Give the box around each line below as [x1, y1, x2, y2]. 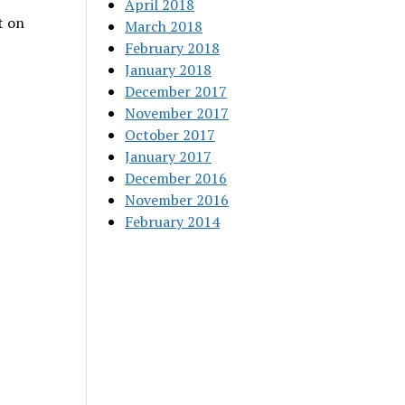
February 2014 [125, 212, 221, 231]
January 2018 [125, 60, 212, 80]
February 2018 [125, 38, 221, 58]
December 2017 [125, 81, 228, 101]
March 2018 [125, 16, 203, 36]
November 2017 [125, 103, 230, 123]
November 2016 [125, 190, 230, 210]
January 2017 [125, 146, 212, 166]
